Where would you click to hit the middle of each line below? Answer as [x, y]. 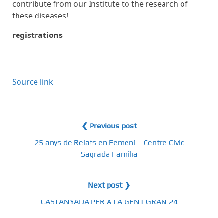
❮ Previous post [109, 126]
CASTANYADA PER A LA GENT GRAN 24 [109, 201]
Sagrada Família [109, 154]
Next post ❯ [109, 185]
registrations [37, 35]
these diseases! [40, 15]
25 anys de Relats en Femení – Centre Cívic [109, 142]
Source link [33, 82]
